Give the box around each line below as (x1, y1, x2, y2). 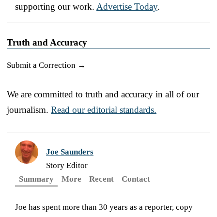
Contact (122, 174, 150, 184)
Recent (89, 174, 114, 184)
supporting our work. (15, 1, 96, 12)
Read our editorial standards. (51, 104, 156, 115)
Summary (19, 174, 54, 184)
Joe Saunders (46, 147, 93, 156)
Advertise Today (96, 1, 157, 12)
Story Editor (46, 160, 88, 170)
